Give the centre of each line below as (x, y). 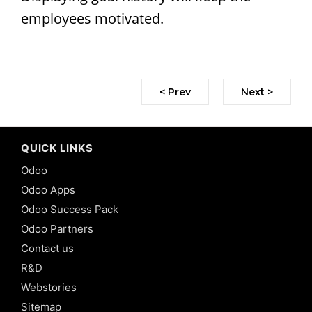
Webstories (49, 287)
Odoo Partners (57, 228)
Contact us (47, 248)
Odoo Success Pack (70, 209)
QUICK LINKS (57, 148)
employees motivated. (92, 18)
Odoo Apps (48, 189)
